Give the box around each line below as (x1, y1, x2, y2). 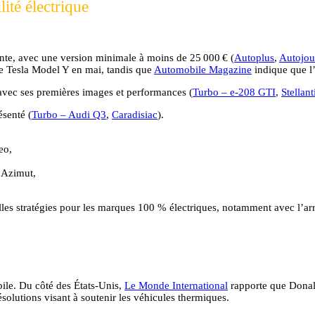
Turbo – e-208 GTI (193, 86, 276, 98)
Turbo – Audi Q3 (32, 108, 106, 120)
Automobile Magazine (154, 63, 252, 75)
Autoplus (234, 51, 274, 63)
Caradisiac (112, 108, 157, 120)
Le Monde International (124, 279, 228, 291)
